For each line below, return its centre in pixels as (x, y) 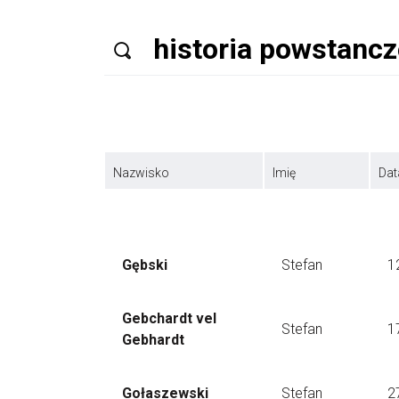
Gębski (145, 265)
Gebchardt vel (169, 318)
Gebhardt (153, 340)
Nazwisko (141, 173)
